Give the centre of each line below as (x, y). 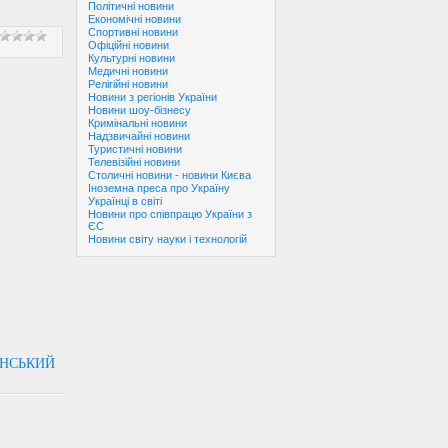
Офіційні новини (128, 45)
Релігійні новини (128, 84)
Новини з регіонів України (152, 97)
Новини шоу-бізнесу (139, 110)
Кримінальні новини (137, 123)
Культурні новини (131, 58)
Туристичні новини (135, 149)
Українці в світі (125, 201)
